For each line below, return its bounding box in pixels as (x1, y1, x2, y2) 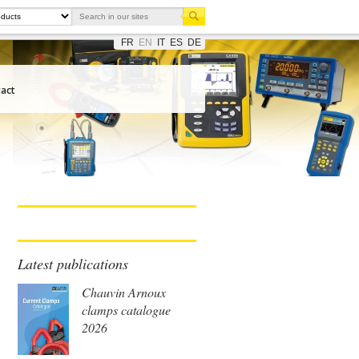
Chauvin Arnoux (82, 284, 166, 301)
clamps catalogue (82, 301, 171, 318)
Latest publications (18, 254, 128, 273)
